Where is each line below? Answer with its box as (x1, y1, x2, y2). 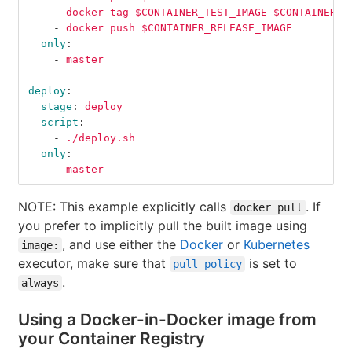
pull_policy (173, 258, 242, 271)
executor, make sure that (18, 255, 170, 272)
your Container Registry (18, 328, 205, 349)
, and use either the (62, 236, 180, 253)
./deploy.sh (66, 132, 135, 145)
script (41, 116, 79, 129)
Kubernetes (244, 236, 310, 253)
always (21, 277, 59, 290)
